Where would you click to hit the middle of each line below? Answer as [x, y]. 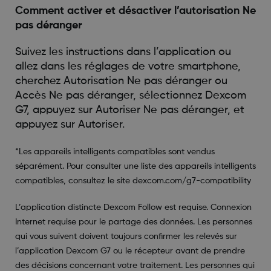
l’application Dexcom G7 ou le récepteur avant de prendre [130, 251]
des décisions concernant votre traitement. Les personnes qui [135, 265]
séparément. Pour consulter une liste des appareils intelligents [135, 166]
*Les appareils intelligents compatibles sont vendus [115, 152]
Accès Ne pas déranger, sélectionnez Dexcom [130, 95]
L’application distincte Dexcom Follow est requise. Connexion [133, 207]
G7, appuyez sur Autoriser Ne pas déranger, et [129, 110]
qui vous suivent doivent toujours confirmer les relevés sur [126, 236]
